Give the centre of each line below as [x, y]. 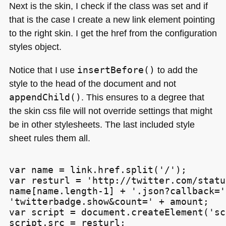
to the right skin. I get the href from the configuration [113, 33]
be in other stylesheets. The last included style [102, 124]
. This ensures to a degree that [143, 97]
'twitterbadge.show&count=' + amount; [109, 202]
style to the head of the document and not [92, 83]
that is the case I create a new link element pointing [112, 20]
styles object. [35, 47]
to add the [176, 70]
